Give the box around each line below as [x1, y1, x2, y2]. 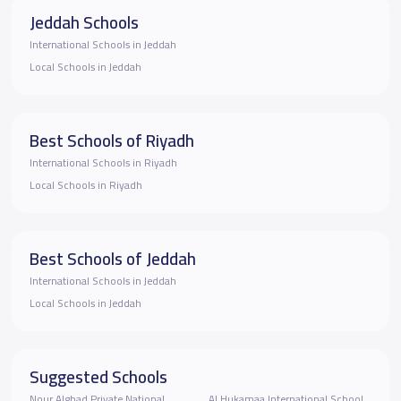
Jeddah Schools [29, 6, 139, 39]
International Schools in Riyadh [29, 153, 177, 174]
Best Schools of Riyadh [29, 124, 194, 158]
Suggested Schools [29, 361, 167, 394]
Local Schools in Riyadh [29, 175, 142, 196]
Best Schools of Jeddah [29, 243, 196, 276]
